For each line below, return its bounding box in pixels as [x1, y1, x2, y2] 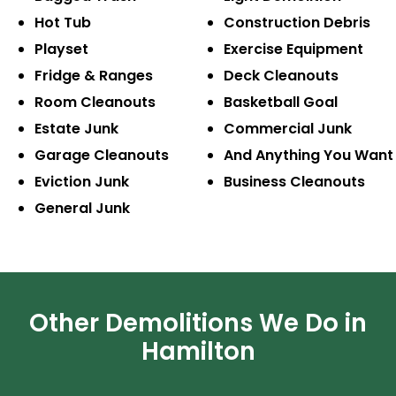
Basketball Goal [223, 92, 338, 113]
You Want [319, 145, 393, 166]
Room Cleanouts [34, 92, 156, 113]
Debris [319, 12, 370, 34]
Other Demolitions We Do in [29, 306, 368, 341]
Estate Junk [34, 118, 118, 140]
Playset [34, 39, 88, 60]
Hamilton [141, 334, 255, 369]
